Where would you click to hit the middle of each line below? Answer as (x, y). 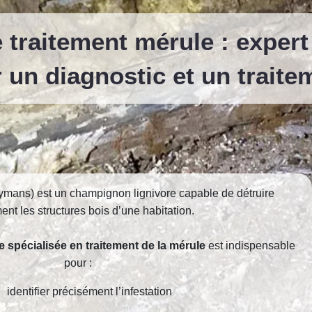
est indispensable (250, 245)
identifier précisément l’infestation (89, 291)
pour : (78, 263)
